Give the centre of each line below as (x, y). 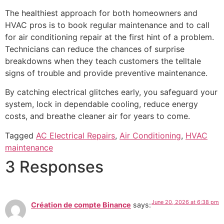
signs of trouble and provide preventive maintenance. (106, 73)
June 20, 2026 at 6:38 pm (185, 202)
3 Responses (54, 166)
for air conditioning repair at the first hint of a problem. (109, 37)
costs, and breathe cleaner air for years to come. (97, 116)
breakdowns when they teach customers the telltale (103, 61)
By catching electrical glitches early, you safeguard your (111, 92)
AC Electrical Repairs (75, 135)
